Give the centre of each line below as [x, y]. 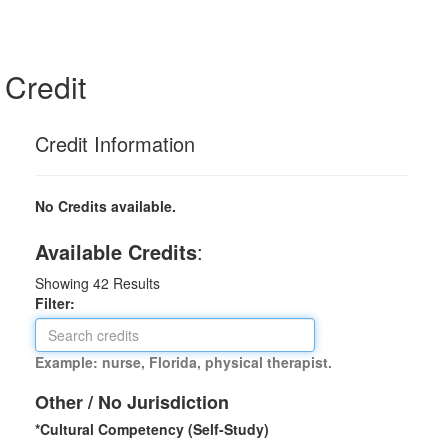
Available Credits [116, 251]
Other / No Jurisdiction [132, 402]
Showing [64, 283]
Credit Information [115, 143]
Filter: [61, 303]
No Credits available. [105, 206]
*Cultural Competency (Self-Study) [152, 429]
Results [134, 283]
